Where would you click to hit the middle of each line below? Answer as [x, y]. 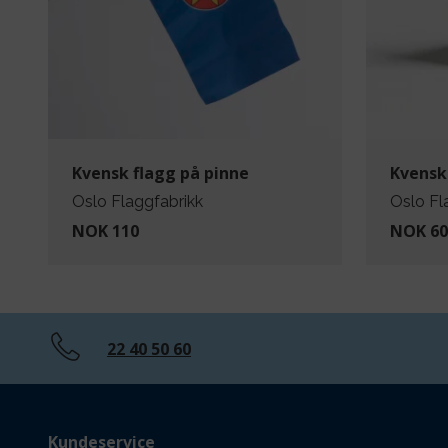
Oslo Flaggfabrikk [137, 202]
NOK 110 [105, 231]
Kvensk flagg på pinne [160, 173]
